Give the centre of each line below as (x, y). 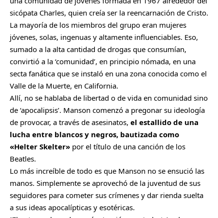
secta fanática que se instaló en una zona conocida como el (108, 73)
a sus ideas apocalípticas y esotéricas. (72, 207)
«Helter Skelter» (40, 146)
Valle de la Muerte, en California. (64, 85)
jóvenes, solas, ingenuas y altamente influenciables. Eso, (104, 37)
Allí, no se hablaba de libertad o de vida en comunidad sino (109, 98)
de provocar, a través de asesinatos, (70, 122)
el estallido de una (164, 122)
